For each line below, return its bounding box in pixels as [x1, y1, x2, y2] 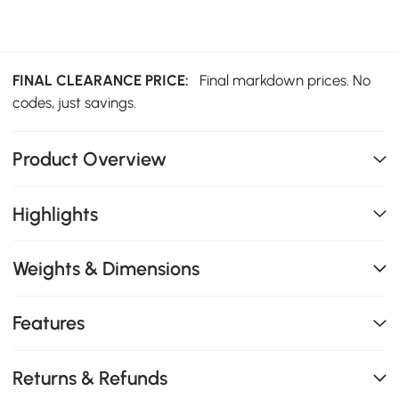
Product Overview [12, 148, 167, 171]
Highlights [12, 202, 99, 225]
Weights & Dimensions [12, 256, 200, 280]
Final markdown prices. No [199, 71, 371, 90]
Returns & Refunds [12, 366, 168, 389]
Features [12, 312, 85, 335]
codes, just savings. [12, 94, 137, 112]
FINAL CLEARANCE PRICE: [12, 71, 197, 90]
